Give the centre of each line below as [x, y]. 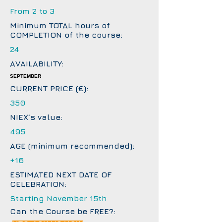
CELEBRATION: [38, 184]
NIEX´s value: [36, 117]
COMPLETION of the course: [66, 35]
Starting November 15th [58, 198]
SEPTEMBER [26, 76]
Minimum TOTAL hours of [60, 25]
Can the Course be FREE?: [63, 211]
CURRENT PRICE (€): [49, 88]
